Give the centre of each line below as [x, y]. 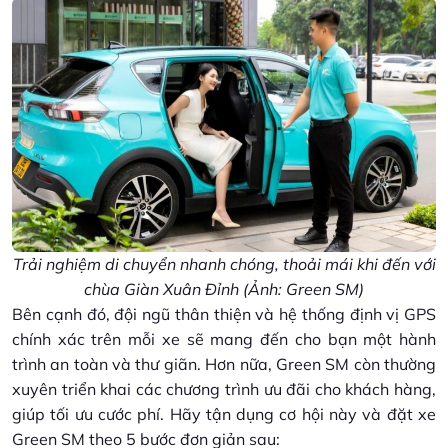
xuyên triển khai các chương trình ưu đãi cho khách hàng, [224, 388]
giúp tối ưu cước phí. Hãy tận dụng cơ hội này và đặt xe [224, 413]
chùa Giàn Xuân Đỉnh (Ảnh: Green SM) [224, 288]
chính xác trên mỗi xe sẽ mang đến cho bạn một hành [224, 338]
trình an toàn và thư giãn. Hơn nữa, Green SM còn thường [224, 363]
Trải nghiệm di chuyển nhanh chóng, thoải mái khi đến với [224, 263]
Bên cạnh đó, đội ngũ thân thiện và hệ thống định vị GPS [224, 313]
